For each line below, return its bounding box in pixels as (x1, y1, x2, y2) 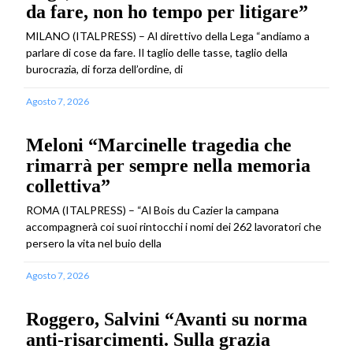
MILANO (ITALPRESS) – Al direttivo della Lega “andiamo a (26, 28, 310, 43)
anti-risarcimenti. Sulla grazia (26, 329, 270, 350)
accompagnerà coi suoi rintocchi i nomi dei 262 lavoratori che (26, 219, 321, 233)
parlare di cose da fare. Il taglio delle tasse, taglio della (26, 45, 288, 59)
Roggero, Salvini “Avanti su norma (26, 308, 307, 329)
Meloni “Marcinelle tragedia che (26, 134, 292, 155)
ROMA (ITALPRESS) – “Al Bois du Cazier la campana (26, 203, 279, 217)
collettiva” (26, 175, 110, 196)
